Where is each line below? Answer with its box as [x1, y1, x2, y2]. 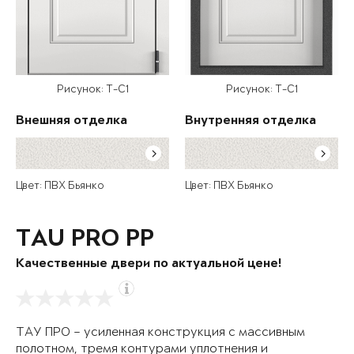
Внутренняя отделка [185, 115, 316, 129]
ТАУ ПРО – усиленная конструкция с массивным [16, 326, 305, 340]
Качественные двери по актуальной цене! [16, 258, 281, 272]
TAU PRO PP [16, 228, 154, 254]
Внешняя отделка [16, 115, 127, 129]
